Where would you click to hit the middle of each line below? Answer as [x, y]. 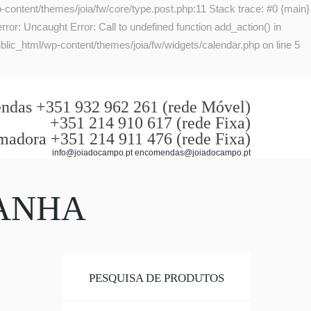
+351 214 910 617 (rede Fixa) [150, 123]
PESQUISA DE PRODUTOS [156, 278]
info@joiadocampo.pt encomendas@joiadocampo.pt [151, 153]
